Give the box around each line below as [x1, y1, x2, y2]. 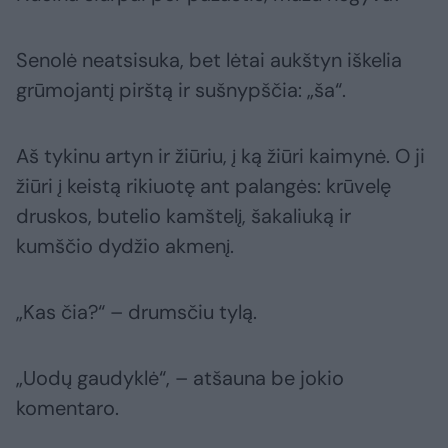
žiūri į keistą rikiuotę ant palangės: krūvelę [16, 173, 391, 200]
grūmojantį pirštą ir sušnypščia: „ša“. [16, 77, 346, 104]
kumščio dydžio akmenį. [16, 233, 234, 260]
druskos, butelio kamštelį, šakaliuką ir [16, 203, 351, 230]
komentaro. [16, 395, 119, 422]
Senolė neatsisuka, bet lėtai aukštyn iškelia [16, 47, 402, 74]
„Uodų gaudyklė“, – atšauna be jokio [16, 365, 344, 392]
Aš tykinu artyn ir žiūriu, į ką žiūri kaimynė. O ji [16, 143, 425, 170]
